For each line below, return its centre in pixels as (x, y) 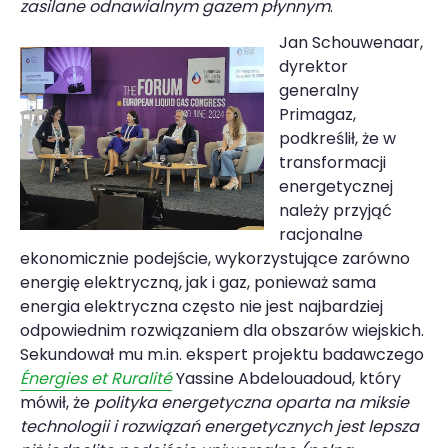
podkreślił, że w (337, 138)
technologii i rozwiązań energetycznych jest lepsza (219, 426)
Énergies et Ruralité (96, 378)
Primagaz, (317, 114)
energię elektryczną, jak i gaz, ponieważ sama (198, 282)
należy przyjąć (335, 210)
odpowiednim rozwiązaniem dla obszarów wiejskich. (222, 330)
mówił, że (57, 402)
